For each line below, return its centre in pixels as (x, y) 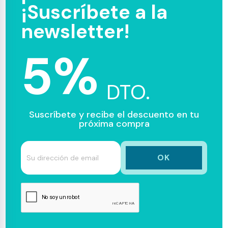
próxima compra (114, 124)
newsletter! (76, 32)
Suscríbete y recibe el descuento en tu (114, 115)
